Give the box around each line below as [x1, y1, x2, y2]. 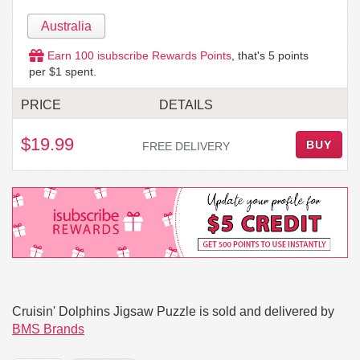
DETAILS [159, 98, 213, 112]
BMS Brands [12, 321, 84, 336]
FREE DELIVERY [142, 140, 230, 153]
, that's [231, 49, 268, 63]
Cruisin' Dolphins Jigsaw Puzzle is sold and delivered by [12, 304, 334, 318]
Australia [41, 19, 92, 34]
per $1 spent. [29, 65, 96, 79]
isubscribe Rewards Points [94, 49, 231, 63]
